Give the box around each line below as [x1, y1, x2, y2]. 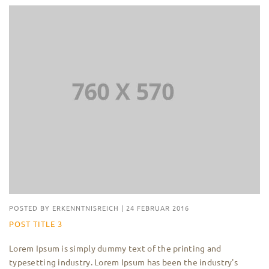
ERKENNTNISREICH [52, 202, 119, 213]
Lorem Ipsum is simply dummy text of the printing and [9, 242, 222, 253]
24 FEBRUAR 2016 [126, 202, 189, 213]
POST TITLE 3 [9, 218, 62, 229]
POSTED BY [9, 202, 52, 213]
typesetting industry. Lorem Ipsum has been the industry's [9, 256, 238, 267]
